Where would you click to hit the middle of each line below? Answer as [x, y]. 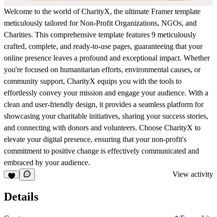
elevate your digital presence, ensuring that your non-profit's [95, 139]
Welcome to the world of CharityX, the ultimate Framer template [102, 11]
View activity [193, 174]
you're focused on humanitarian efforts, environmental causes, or [102, 69]
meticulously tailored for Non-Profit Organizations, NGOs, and [100, 23]
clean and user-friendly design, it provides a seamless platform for [104, 104]
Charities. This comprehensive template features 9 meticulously [100, 34]
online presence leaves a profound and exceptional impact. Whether [107, 58]
